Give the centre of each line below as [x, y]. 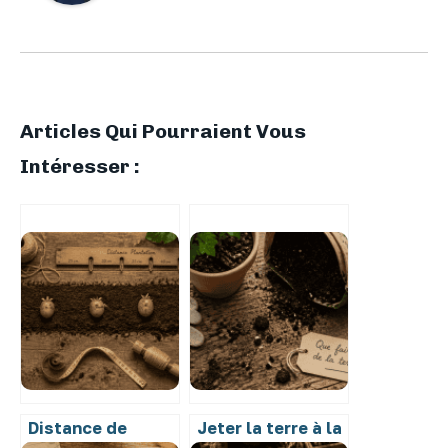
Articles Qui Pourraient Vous [163, 130]
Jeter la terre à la [269, 428]
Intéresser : [80, 165]
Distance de [77, 428]
